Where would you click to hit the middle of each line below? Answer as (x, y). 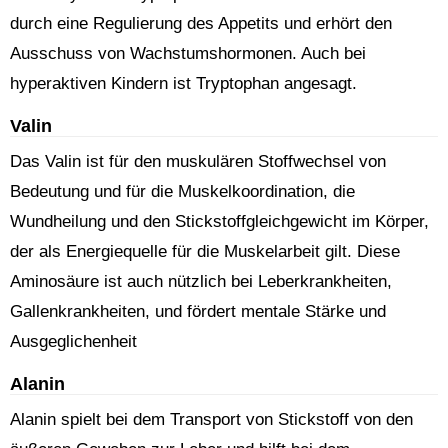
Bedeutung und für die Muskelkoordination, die (182, 191)
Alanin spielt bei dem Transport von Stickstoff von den (211, 419)
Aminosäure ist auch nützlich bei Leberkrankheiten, (201, 281)
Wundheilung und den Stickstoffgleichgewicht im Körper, (219, 221)
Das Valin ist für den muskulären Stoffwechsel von (198, 161)
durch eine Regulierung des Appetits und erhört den (201, 23)
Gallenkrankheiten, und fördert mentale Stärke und (198, 311)
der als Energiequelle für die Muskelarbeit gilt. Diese (205, 251)
